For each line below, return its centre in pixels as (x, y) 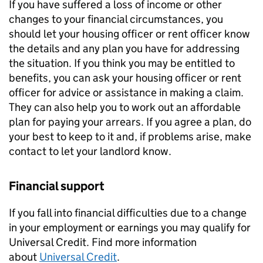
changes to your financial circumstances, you (116, 19)
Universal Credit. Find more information (103, 242)
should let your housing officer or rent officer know (129, 34)
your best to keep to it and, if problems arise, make (130, 136)
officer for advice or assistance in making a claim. (126, 92)
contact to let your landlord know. (90, 151)
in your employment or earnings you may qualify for (130, 227)
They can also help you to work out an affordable (125, 107)
